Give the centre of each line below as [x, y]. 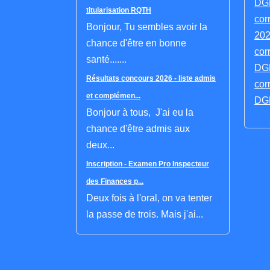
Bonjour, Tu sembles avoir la [147, 27]
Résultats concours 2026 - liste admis [151, 78]
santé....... [106, 59]
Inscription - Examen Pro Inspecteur [148, 164]
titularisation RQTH [119, 10]
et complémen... [113, 96]
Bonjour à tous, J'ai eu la [140, 112]
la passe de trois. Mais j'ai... [145, 214]
